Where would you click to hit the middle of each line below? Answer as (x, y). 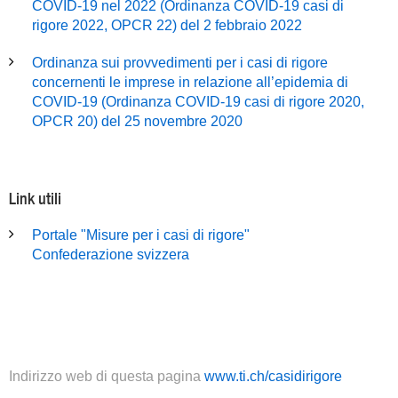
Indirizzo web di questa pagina (107, 376)
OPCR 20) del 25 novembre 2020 (137, 121)
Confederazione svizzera (111, 255)
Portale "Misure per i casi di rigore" (141, 235)
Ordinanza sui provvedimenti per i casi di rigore (180, 63)
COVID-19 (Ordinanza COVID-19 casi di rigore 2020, (198, 102)
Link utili (35, 199)
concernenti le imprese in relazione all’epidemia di (190, 82)
